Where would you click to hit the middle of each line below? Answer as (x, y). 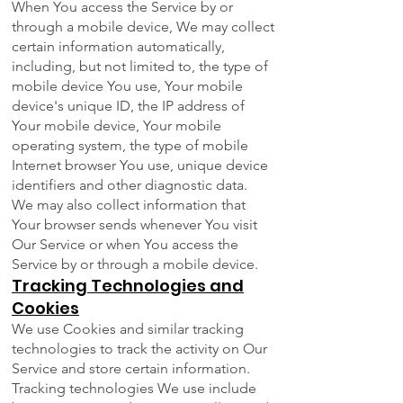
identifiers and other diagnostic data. (130, 185)
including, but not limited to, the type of (140, 67)
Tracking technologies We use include (134, 389)
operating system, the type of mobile (130, 146)
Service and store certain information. (131, 369)
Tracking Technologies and (128, 286)
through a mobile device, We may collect (143, 27)
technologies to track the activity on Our (139, 349)
